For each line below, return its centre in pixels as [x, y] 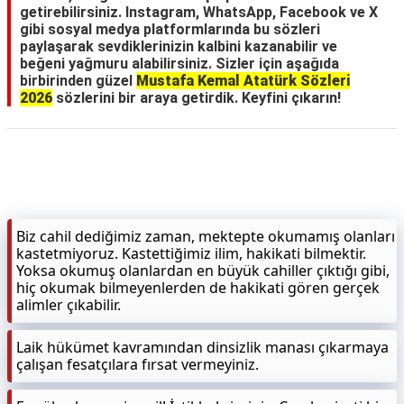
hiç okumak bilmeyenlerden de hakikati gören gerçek [198, 288]
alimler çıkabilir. [69, 305]
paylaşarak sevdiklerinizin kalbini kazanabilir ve [179, 46]
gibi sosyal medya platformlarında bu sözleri [170, 29]
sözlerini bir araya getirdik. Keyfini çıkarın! [197, 98]
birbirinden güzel [78, 81]
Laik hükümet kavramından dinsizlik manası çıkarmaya [202, 347]
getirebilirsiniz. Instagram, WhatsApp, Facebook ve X [199, 12]
